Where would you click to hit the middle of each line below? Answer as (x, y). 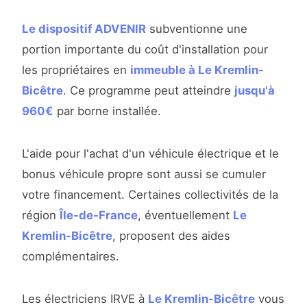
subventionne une (197, 29)
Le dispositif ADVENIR (84, 29)
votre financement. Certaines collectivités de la (150, 195)
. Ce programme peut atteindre (149, 91)
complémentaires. (71, 257)
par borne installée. (107, 111)
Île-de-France (99, 216)
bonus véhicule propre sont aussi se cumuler (144, 174)
